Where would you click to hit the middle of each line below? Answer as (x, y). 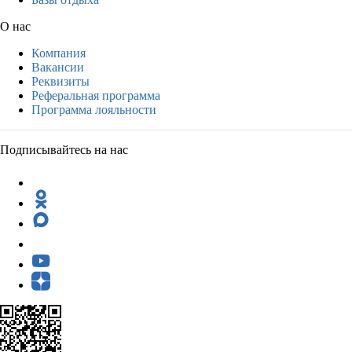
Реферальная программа (96, 95)
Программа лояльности (94, 109)
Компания (59, 53)
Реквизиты (60, 81)
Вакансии (58, 67)
